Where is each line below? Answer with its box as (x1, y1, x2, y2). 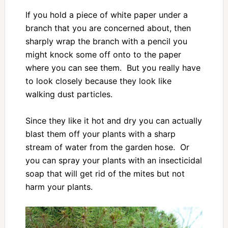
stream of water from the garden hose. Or (25, 142, 189, 152)
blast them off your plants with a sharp (25, 129, 176, 139)
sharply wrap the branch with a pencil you (25, 36, 187, 46)
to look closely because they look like (25, 76, 172, 86)
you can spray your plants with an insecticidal (25, 155, 202, 165)
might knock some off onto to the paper (25, 49, 181, 60)
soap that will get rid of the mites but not (25, 168, 185, 179)
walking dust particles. (25, 89, 112, 99)
